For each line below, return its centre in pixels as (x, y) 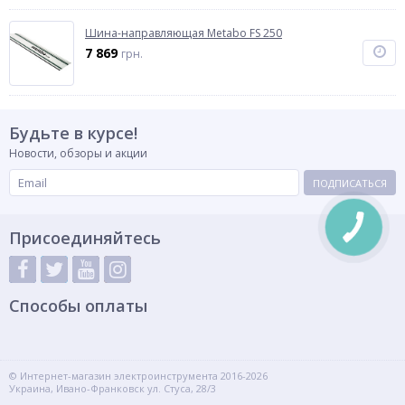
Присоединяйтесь (85, 238)
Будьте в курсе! (73, 133)
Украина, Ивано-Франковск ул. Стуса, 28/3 (113, 388)
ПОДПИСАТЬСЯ (350, 183)
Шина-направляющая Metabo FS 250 (184, 33)
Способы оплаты (78, 306)
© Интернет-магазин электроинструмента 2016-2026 (138, 376)
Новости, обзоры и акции (78, 153)
